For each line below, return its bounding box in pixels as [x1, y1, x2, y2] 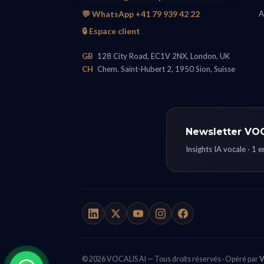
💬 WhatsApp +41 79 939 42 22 [82, 9, 200, 19]
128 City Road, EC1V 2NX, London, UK [95, 51, 230, 61]
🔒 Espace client [82, 26, 141, 36]
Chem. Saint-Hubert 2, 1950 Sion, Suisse [95, 64, 236, 74]
